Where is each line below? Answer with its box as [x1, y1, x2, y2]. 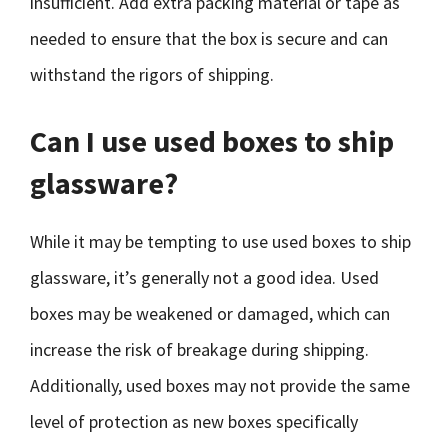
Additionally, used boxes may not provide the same [30, 374, 410, 397]
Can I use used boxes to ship [30, 122, 394, 160]
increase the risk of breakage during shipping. [30, 338, 369, 361]
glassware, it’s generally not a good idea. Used [30, 266, 379, 289]
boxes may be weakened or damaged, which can [30, 302, 390, 325]
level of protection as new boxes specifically [30, 410, 358, 433]
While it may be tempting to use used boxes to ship [30, 230, 411, 253]
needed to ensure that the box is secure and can [30, 27, 388, 50]
